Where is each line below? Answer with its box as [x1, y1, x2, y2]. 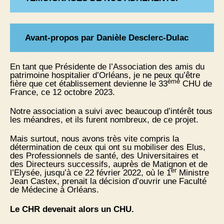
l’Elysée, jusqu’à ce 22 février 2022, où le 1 [10, 168, 171, 178]
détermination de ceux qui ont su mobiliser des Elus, [10, 142, 205, 152]
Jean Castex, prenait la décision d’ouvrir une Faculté [10, 176, 206, 186]
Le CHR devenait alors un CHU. [10, 204, 134, 214]
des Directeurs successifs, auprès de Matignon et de [10, 159, 207, 169]
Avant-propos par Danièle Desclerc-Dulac [25, 32, 188, 42]
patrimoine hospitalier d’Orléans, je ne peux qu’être [10, 70, 200, 80]
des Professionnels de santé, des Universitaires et [10, 151, 198, 161]
